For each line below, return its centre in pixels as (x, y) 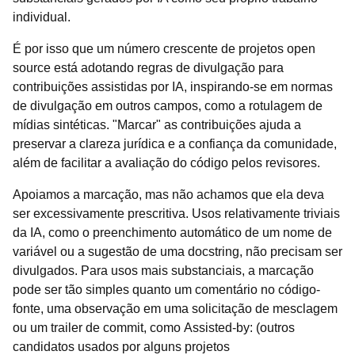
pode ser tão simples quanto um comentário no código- (166, 290)
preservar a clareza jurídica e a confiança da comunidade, (175, 144)
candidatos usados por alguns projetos (121, 347)
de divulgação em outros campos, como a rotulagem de (168, 106)
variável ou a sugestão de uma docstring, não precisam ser (177, 252)
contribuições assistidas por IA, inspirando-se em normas (173, 87)
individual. (42, 17)
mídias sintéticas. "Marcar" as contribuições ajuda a (157, 125)
